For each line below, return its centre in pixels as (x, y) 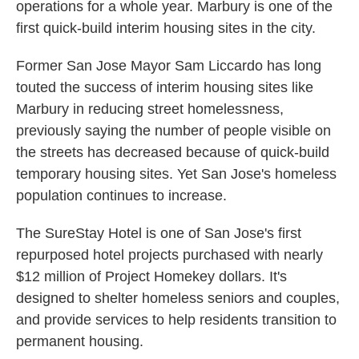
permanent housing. (80, 342)
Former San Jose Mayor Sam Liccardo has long (169, 66)
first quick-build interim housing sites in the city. (166, 28)
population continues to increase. (121, 196)
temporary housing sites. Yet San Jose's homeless (176, 174)
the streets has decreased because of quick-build (173, 153)
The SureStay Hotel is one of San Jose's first (159, 234)
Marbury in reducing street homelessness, (150, 109)
